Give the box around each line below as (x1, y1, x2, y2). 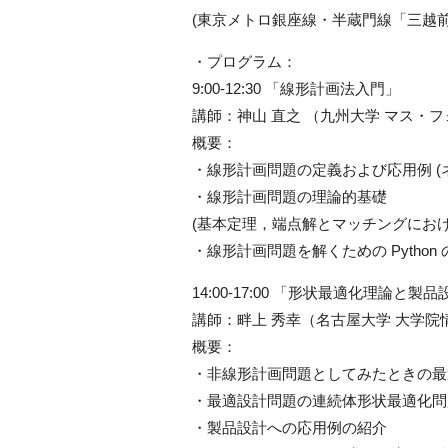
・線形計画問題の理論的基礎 (192, 188, 387, 206)
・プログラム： (192, 53, 297, 71)
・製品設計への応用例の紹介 (192, 419, 387, 437)
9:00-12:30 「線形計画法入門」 (192, 80, 400, 98)
